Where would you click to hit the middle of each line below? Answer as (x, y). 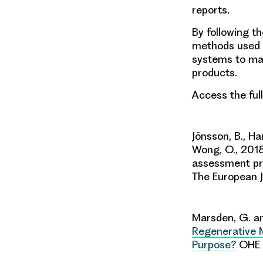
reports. (211, 10)
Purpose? (214, 245)
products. (215, 73)
